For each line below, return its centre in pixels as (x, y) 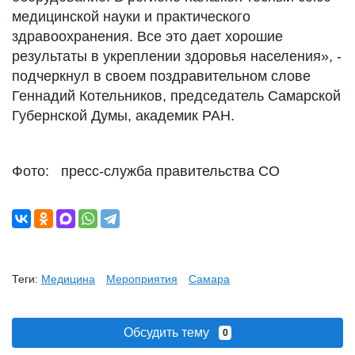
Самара (209, 279)
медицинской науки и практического (131, 17)
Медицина (68, 279)
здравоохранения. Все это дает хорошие (147, 36)
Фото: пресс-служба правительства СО (146, 171)
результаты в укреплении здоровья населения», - (177, 56)
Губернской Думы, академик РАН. (123, 116)
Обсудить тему (171, 332)
